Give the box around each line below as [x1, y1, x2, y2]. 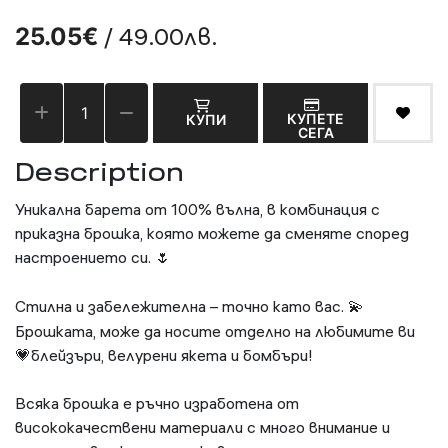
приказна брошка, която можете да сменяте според [15, 223, 409, 244]
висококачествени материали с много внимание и [15, 417, 390, 438]
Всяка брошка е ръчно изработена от [15, 393, 299, 414]
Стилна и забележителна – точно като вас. [15, 296, 348, 317]
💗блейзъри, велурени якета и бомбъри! [15, 345, 313, 366]
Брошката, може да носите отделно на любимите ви [15, 321, 415, 342]
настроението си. [15, 247, 155, 268]
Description [15, 163, 184, 188]
